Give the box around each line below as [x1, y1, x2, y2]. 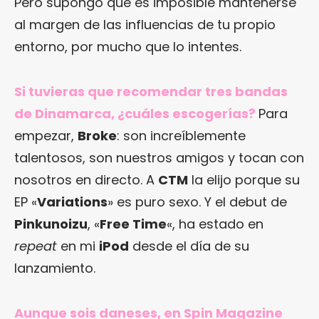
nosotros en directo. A [14, 171, 158, 189]
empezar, [14, 127, 78, 145]
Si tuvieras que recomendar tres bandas [14, 83, 288, 101]
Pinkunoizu [14, 215, 88, 234]
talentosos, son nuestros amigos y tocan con [14, 149, 304, 167]
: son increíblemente [117, 127, 246, 145]
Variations [37, 193, 108, 211]
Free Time [100, 215, 167, 234]
